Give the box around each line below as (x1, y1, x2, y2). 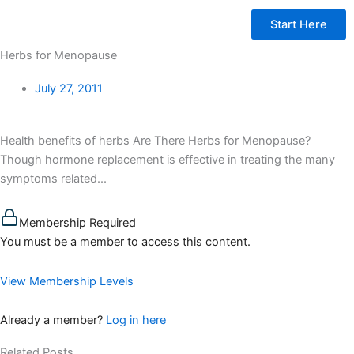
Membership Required (19, 216, 136, 231)
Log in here (106, 313, 166, 328)
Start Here (270, 17, 327, 32)
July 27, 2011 (34, 81, 103, 96)
